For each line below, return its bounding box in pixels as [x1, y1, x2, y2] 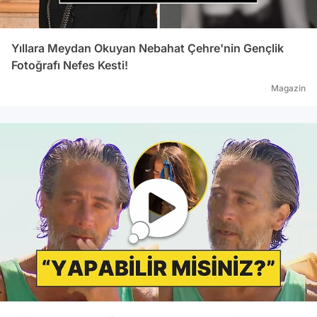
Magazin [271, 83, 306, 93]
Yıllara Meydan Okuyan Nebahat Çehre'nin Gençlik [11, 41, 284, 55]
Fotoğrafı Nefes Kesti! [11, 58, 128, 72]
